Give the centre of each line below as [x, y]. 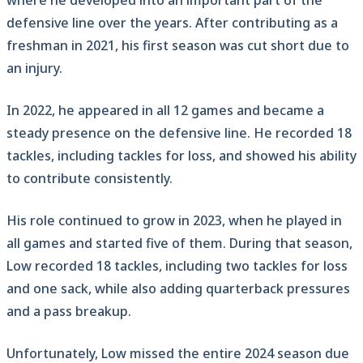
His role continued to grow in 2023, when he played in [174, 221]
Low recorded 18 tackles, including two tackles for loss [177, 266]
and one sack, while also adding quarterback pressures [178, 289]
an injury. [34, 68]
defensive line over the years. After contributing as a [172, 23]
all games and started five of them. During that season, [179, 243]
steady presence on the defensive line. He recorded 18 [179, 133]
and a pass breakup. [69, 312]
